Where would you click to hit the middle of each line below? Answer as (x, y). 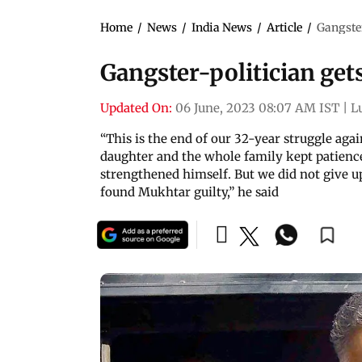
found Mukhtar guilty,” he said (189, 192)
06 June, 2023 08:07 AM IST (257, 107)
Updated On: (136, 107)
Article (284, 27)
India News (222, 27)
